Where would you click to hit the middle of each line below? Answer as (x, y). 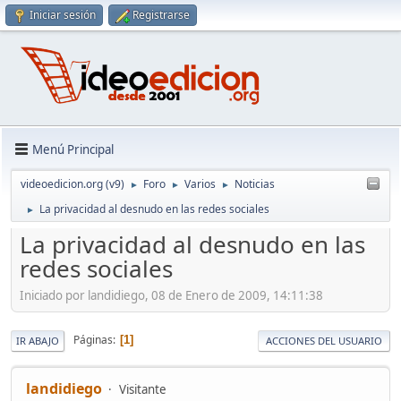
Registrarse (161, 15)
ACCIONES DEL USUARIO (324, 340)
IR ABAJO (38, 340)
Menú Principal (73, 149)
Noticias (255, 184)
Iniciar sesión (63, 15)
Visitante (143, 389)
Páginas (93, 340)
